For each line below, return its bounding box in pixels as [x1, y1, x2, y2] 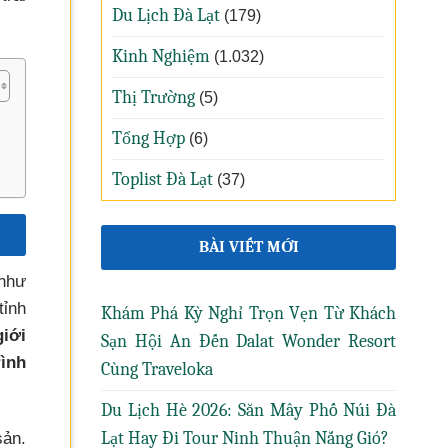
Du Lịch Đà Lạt [112, 5, 220, 26]
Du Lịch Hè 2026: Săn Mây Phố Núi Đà [101, 400, 396, 421]
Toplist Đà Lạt [112, 169, 213, 190]
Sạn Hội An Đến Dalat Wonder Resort [101, 331, 396, 352]
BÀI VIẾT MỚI [198, 238, 299, 256]
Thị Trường [112, 87, 195, 108]
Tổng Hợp [112, 128, 185, 149]
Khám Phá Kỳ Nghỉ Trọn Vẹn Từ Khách [101, 303, 396, 324]
